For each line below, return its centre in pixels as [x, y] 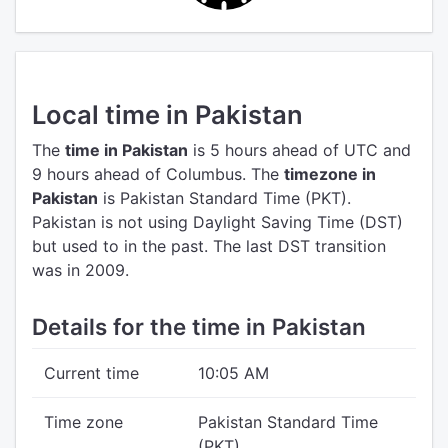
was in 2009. [80, 270]
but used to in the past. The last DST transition [209, 246]
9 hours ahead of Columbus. [139, 174]
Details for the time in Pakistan [199, 326]
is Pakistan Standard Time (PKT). [224, 198]
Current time [91, 373]
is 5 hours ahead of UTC [283, 150]
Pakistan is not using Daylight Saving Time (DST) [217, 222]
